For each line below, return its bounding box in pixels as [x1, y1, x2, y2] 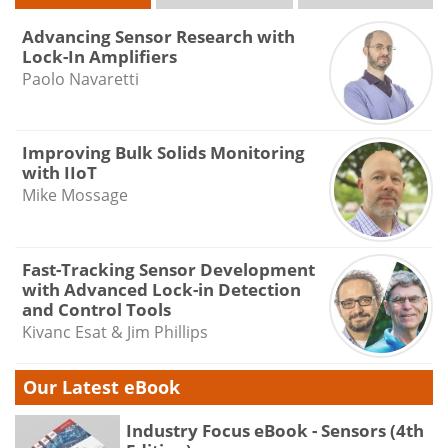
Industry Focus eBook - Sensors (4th [126, 419, 424, 443]
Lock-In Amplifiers [21, 44, 177, 68]
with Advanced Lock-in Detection [21, 277, 301, 301]
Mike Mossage [21, 184, 128, 207]
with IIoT [21, 161, 97, 185]
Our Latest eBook [23, 375, 180, 400]
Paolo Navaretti [21, 67, 139, 90]
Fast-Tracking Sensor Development [21, 257, 315, 281]
